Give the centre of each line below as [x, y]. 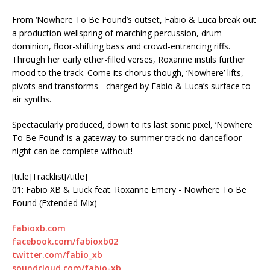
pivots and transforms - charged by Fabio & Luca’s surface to [131, 86]
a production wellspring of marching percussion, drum [117, 33]
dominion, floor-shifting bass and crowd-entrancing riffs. [121, 46]
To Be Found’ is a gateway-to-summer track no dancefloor [127, 137]
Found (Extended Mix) [55, 202]
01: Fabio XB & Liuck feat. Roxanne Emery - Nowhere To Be [129, 189]
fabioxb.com [39, 228]
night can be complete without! [72, 151]
